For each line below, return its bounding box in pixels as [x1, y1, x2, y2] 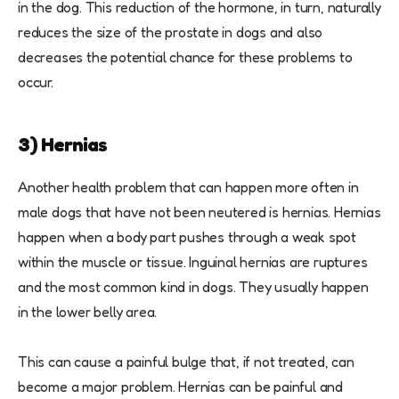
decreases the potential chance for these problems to [18, 47, 353, 66]
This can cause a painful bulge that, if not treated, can [18, 352, 354, 370]
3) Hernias [18, 132, 107, 156]
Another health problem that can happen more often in [18, 177, 359, 196]
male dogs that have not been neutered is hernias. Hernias [18, 202, 381, 221]
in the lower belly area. [18, 302, 158, 321]
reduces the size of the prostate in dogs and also [18, 22, 323, 41]
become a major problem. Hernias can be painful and [18, 377, 343, 395]
